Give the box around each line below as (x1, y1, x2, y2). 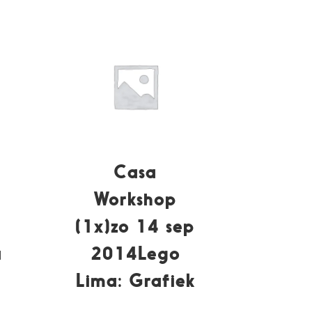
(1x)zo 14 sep (75, 214, 196, 237)
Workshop (93, 187, 178, 210)
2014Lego (90, 242, 180, 264)
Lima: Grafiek (75, 269, 195, 291)
